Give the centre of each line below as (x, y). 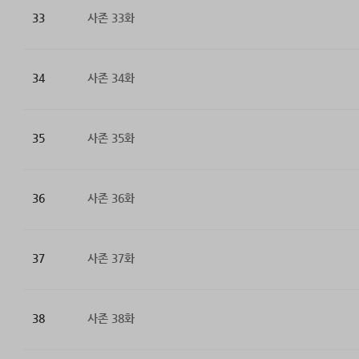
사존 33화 (111, 18)
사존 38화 (111, 319)
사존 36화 (111, 198)
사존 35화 (111, 138)
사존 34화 (111, 78)
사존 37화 (111, 258)
